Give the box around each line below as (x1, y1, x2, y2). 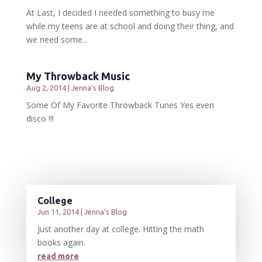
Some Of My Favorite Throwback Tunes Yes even (26, 99, 214, 111)
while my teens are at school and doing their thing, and (26, 20, 234, 32)
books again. (37, 237, 85, 248)
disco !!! (26, 113, 54, 124)
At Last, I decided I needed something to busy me (26, 7, 215, 18)
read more (37, 251, 79, 261)
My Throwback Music (26, 70, 130, 82)
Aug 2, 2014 (26, 84, 66, 92)
